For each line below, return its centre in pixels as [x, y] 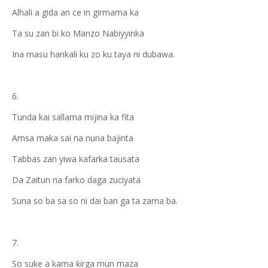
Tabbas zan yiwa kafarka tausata [76, 159]
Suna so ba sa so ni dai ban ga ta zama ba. [95, 201]
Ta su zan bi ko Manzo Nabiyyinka [78, 33]
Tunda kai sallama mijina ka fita [73, 117]
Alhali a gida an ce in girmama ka [75, 12]
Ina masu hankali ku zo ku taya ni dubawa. [93, 54]
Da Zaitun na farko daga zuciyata [76, 180]
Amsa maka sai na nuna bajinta [73, 138]
